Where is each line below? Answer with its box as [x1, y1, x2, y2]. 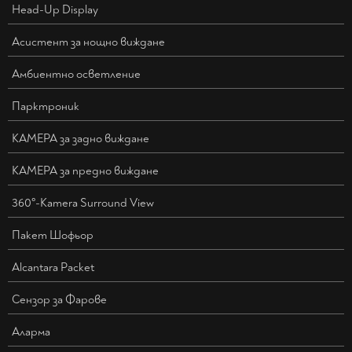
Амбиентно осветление [12, 67, 141, 82]
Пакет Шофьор [12, 228, 93, 244]
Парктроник [12, 99, 79, 115]
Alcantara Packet [12, 260, 94, 276]
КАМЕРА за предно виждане [12, 163, 159, 179]
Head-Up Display [12, 2, 98, 18]
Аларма [12, 324, 50, 340]
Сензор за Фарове [12, 292, 107, 308]
